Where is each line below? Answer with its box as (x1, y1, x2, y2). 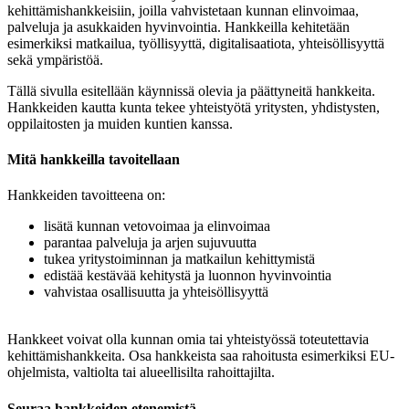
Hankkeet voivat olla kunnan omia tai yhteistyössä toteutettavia (7, 331, 369, 348)
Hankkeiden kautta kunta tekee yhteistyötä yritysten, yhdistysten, (7, 99, 380, 115)
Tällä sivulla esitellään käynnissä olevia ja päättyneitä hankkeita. (7, 82, 375, 99)
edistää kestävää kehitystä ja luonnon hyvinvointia (44, 267, 331, 284)
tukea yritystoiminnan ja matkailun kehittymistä (44, 251, 315, 267)
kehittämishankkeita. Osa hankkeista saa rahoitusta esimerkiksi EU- (7, 348, 394, 364)
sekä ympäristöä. (7, 51, 103, 68)
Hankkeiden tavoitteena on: (7, 187, 165, 204)
